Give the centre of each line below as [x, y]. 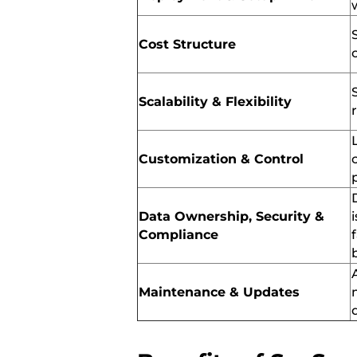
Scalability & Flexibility [215, 101]
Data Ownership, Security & [231, 216]
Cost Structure [187, 44]
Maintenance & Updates [219, 292]
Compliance [178, 234]
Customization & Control [221, 159]
